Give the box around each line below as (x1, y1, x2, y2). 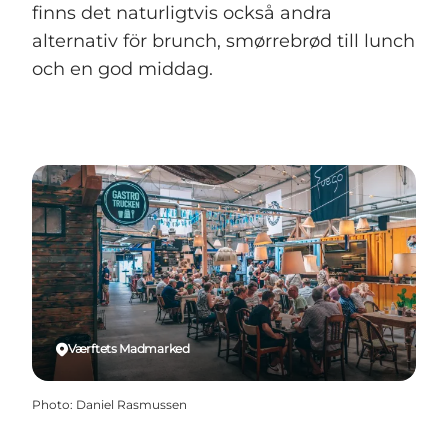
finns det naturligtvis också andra (32, 2, 332, 25)
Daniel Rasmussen (76, 397, 187, 413)
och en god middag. (32, 58, 213, 81)
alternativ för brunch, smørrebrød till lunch (32, 30, 415, 53)
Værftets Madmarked (68, 341, 190, 357)
